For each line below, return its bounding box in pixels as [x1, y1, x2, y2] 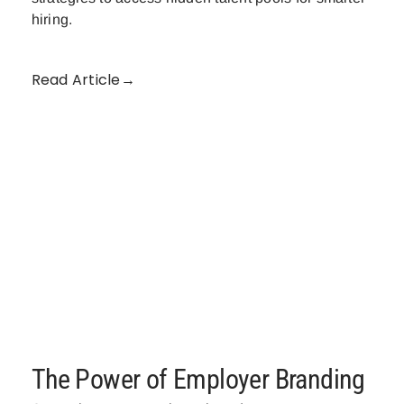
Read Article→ [31, 69, 135, 91]
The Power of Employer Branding [31, 363, 365, 395]
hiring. [31, 12, 73, 28]
